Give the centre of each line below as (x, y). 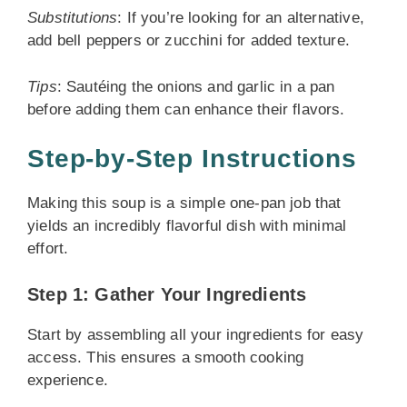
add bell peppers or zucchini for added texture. (189, 40)
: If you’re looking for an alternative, (241, 18)
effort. (48, 248)
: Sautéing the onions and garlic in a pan (196, 86)
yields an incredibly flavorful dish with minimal (187, 226)
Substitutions (73, 18)
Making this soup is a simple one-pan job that (184, 203)
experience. (68, 380)
